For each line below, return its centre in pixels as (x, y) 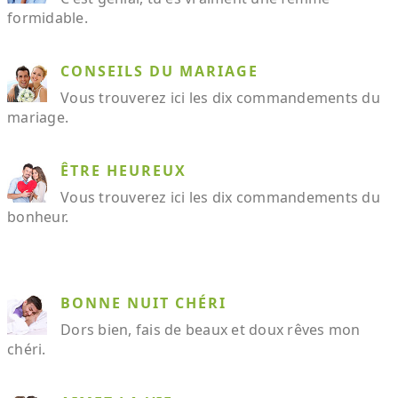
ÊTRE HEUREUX (123, 170)
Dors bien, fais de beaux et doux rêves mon (211, 329)
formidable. (48, 17)
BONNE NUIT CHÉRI (143, 302)
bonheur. (38, 216)
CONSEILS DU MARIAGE (159, 71)
